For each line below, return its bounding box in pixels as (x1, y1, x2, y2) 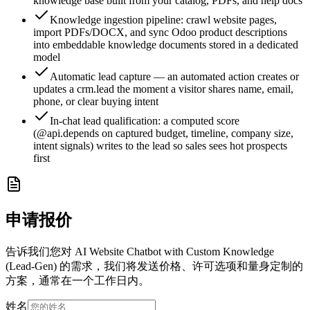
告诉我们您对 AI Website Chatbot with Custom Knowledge (6, 245, 274, 257)
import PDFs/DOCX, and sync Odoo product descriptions (33, 26, 287, 38)
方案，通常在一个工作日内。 (6, 274, 149, 286)
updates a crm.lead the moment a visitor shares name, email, (33, 82, 293, 95)
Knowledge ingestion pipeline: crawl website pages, (50, 13, 277, 26)
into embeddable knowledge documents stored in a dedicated (33, 38, 298, 51)
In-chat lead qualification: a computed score (50, 114, 239, 127)
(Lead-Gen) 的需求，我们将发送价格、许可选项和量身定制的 (6, 259, 303, 272)
